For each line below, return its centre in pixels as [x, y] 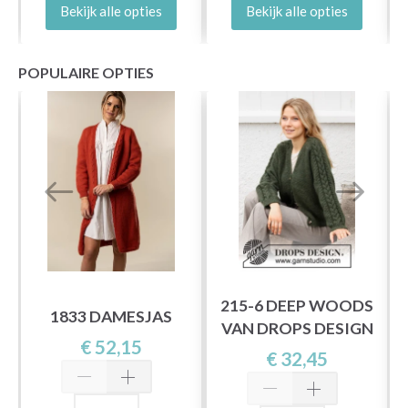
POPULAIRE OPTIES [86, 72]
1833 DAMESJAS [111, 317]
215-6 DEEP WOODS [297, 305]
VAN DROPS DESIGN [297, 328]
